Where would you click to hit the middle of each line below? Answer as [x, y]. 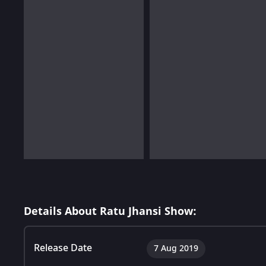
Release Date [63, 248]
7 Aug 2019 [176, 248]
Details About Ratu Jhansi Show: [110, 211]
